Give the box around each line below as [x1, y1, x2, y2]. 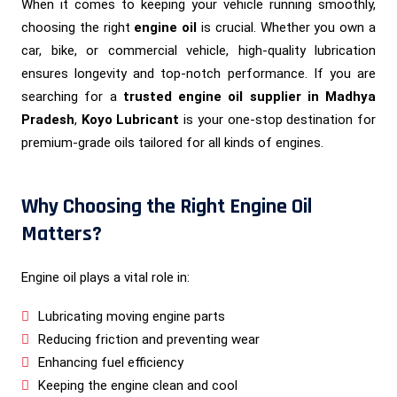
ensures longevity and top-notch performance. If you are [21, 65, 376, 82]
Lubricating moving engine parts [38, 307, 225, 324]
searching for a [21, 88, 123, 105]
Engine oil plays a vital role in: [21, 269, 190, 285]
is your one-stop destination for [179, 111, 377, 128]
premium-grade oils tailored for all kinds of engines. [21, 134, 323, 151]
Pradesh [21, 111, 74, 128]
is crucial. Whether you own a [197, 19, 377, 35]
